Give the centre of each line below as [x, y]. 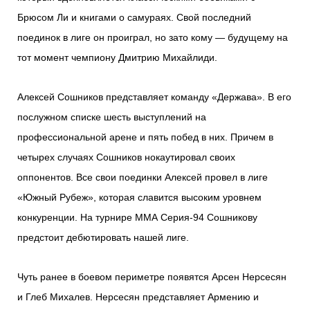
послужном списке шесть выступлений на [112, 117]
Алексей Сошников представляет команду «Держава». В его [154, 97]
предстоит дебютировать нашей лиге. [103, 238]
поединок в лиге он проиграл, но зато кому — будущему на [153, 38]
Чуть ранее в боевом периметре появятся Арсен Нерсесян [152, 277]
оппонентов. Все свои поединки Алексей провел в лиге [143, 177]
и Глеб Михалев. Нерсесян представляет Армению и [138, 297]
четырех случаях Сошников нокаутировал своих [126, 157]
